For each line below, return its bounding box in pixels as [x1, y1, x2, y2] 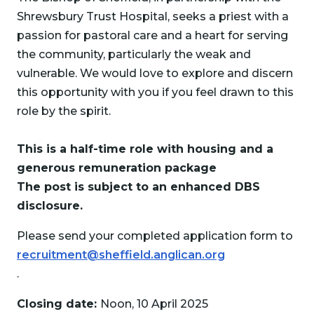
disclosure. [17, 199, 83, 212]
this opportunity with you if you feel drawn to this [17, 86, 294, 99]
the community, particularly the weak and [17, 48, 251, 61]
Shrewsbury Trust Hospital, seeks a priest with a [17, 10, 289, 23]
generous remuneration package [17, 161, 217, 175]
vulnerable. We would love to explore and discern [17, 67, 293, 80]
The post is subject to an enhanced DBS [17, 180, 260, 193]
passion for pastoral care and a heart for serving [17, 29, 288, 42]
